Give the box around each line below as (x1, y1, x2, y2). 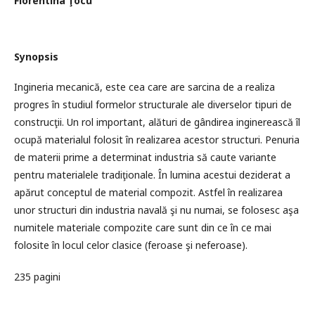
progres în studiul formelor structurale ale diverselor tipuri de (14, 98, 292, 111)
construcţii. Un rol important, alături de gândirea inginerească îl (14, 115, 300, 129)
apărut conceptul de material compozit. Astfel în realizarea (14, 186, 283, 199)
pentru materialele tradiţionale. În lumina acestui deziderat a (14, 168, 290, 181)
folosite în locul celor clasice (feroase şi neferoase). (14, 238, 247, 252)
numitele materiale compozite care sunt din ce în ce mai (14, 221, 271, 234)
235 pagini (14, 270, 60, 283)
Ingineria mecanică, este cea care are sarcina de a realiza (14, 80, 275, 94)
